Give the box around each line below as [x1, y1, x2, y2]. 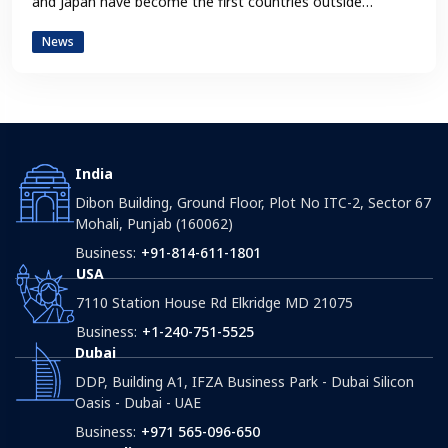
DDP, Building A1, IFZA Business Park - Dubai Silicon [75, 372, 414, 392]
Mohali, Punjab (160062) [75, 214, 233, 234]
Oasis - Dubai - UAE [75, 393, 201, 413]
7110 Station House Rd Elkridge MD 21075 [76, 293, 353, 313]
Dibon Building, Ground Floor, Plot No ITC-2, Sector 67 [75, 193, 431, 213]
